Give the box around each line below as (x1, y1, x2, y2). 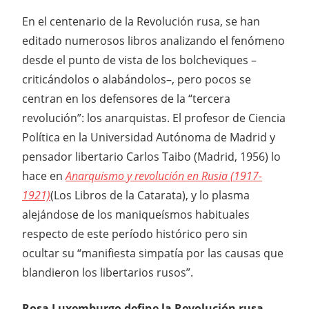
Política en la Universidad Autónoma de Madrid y (22, 129, 275, 145)
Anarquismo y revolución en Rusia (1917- (66, 168, 262, 183)
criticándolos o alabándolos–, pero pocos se (22, 71, 251, 87)
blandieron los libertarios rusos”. (22, 264, 193, 280)
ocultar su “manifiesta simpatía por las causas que (22, 245, 283, 261)
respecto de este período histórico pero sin (22, 226, 248, 241)
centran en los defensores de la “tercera (22, 90, 230, 106)
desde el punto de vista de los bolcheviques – (22, 52, 257, 68)
